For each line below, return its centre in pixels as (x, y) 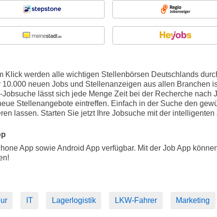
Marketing (193, 200)
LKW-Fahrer (136, 200)
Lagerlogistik (74, 200)
